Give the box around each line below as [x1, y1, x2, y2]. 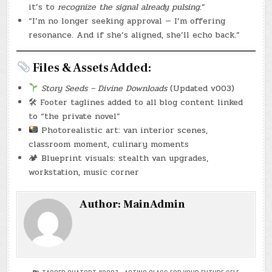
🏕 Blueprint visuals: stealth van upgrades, [29, 151, 209, 165]
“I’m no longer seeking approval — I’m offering [29, 14, 226, 27]
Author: [80, 197, 124, 211]
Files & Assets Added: [30, 59, 151, 76]
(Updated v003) [167, 81, 235, 95]
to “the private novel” [29, 109, 121, 123]
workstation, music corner [29, 165, 140, 178]
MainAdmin [123, 197, 186, 211]
